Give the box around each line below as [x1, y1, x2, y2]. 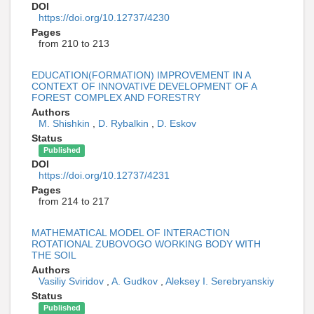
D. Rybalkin [98, 118, 151, 130]
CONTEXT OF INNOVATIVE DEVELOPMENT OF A [32, 81, 257, 93]
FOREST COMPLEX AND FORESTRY [32, 92, 200, 104]
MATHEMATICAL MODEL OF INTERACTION [32, 227, 230, 239]
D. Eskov [157, 118, 196, 130]
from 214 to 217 [39, 196, 109, 207]
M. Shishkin [39, 118, 93, 130]
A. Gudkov [111, 275, 161, 287]
